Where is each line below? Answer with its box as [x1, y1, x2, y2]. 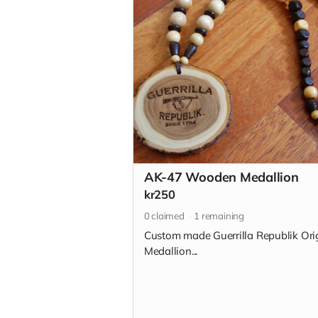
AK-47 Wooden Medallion [143, 168, 299, 185]
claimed [149, 209, 185, 221]
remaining [199, 209, 244, 221]
